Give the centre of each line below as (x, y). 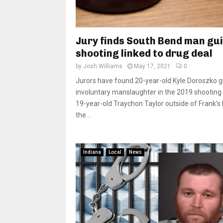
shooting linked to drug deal (144, 54)
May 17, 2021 (152, 66)
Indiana (92, 152)
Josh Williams (103, 66)
